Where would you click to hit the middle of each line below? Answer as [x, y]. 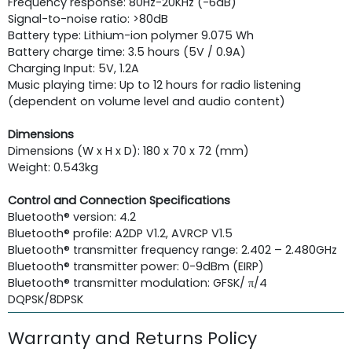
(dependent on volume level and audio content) [147, 101]
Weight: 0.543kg [53, 167]
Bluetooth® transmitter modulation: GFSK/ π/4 [137, 282]
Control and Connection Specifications [119, 200]
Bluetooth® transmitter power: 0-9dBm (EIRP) [136, 266]
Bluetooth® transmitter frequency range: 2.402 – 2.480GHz [172, 249]
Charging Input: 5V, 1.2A [73, 68]
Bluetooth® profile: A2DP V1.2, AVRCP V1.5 [120, 233]
